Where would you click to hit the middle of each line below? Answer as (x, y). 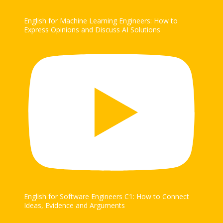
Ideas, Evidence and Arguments (74, 206)
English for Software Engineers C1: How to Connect (106, 197)
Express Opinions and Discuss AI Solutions (92, 29)
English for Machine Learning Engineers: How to (101, 20)
